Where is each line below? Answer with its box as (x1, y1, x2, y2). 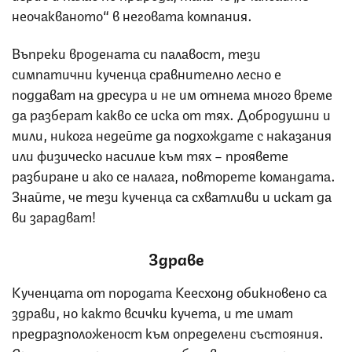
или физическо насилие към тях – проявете (12, 143, 288, 164)
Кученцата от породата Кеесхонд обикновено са (12, 280, 327, 301)
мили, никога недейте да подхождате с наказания (12, 123, 332, 144)
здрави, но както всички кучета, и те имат (12, 300, 293, 321)
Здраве (148, 246, 204, 269)
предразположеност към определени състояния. (12, 321, 324, 342)
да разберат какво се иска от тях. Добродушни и (12, 102, 331, 123)
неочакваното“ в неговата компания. (12, 3, 255, 24)
